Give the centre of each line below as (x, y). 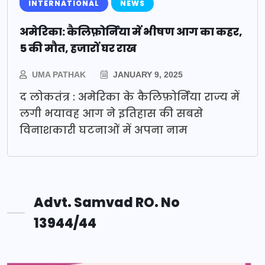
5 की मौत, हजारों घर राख (78, 49)
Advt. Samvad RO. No (107, 203)
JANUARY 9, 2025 (147, 75)
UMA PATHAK (59, 75)
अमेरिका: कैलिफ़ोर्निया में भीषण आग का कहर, (131, 32)
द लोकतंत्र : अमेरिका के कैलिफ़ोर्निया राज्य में (130, 97)
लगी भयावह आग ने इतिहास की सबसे (111, 114)
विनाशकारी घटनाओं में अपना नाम (104, 130)
